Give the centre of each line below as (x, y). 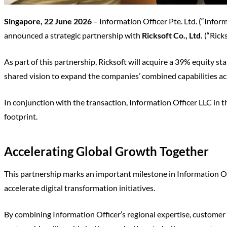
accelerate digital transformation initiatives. (80, 187)
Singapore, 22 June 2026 (48, 21)
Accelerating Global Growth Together (106, 151)
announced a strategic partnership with (73, 35)
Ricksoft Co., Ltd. (172, 35)
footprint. (21, 116)
